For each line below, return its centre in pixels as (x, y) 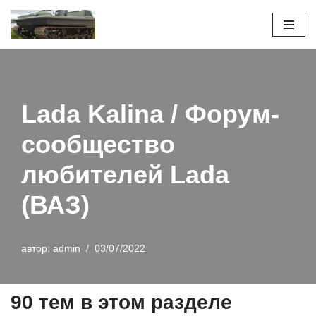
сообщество (98, 145)
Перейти (31, 38)
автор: (37, 249)
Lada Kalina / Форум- (150, 114)
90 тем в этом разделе (121, 303)
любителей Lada (125, 175)
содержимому (44, 72)
